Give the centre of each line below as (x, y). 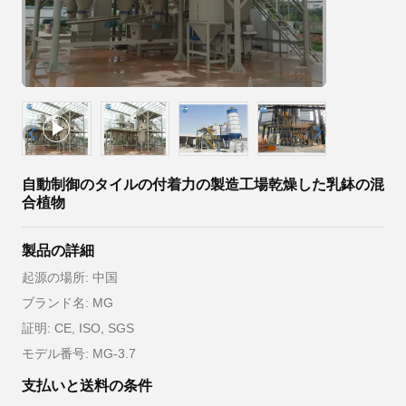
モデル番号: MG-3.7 (79, 353)
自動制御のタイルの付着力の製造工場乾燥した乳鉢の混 (203, 184)
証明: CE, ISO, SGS (78, 328)
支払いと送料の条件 (87, 386)
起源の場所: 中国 (70, 277)
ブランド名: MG (68, 303)
